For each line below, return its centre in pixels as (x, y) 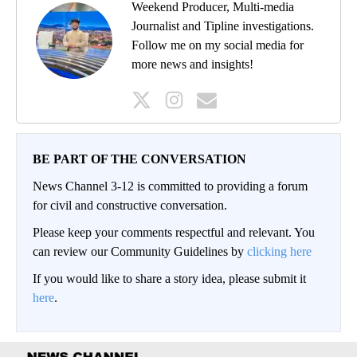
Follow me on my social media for (218, 45)
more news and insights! (192, 65)
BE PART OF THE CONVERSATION (139, 159)
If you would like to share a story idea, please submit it (169, 279)
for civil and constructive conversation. (130, 206)
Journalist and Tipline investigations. (223, 26)
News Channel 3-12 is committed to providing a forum (170, 186)
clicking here (279, 252)
